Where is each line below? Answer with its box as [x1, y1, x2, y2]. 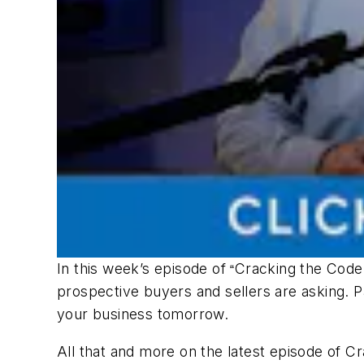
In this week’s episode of [57, 260, 231, 278]
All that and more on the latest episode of [57, 342, 346, 360]
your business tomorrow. [57, 305, 233, 323]
